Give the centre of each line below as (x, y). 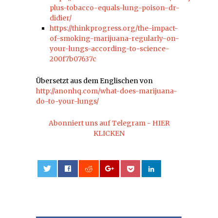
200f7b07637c (73, 59)
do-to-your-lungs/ (67, 101)
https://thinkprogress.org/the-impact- (114, 28)
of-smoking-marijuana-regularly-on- (114, 38)
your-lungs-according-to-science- (109, 48)
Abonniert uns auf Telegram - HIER (109, 123)
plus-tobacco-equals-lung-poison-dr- (115, 8)
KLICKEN (109, 133)
